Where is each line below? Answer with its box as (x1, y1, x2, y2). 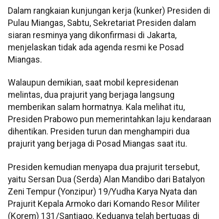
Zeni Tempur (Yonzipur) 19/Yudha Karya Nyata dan (8, 186, 197, 197)
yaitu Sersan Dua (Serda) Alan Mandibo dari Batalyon (8, 174, 205, 184)
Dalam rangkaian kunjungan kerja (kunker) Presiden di (8, 5, 210, 16)
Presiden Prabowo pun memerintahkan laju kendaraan (8, 114, 211, 125)
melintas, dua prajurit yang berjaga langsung (8, 90, 175, 100)
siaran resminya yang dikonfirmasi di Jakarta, (8, 30, 176, 40)
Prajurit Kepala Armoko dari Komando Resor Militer (8, 198, 200, 209)
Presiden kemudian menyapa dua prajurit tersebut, (8, 162, 199, 172)
